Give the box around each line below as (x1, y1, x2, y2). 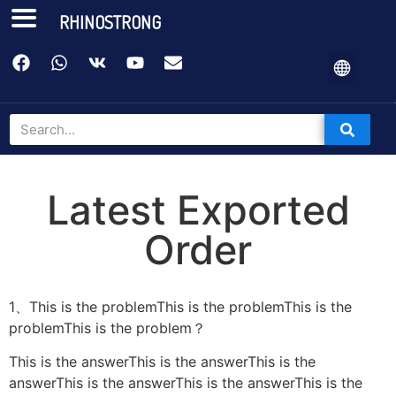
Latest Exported (46, 186, 350, 234)
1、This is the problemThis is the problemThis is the (9, 298, 352, 316)
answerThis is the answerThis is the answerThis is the (9, 374, 362, 392)
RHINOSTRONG (59, 11, 161, 34)
